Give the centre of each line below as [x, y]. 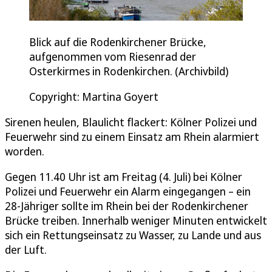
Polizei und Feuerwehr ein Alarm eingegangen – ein [128, 192]
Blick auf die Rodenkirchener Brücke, [118, 42]
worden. [25, 151]
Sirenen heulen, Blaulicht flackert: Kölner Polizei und [131, 122]
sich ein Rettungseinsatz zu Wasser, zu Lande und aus [133, 235]
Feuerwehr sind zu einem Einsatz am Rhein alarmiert [132, 137]
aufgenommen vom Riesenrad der [113, 57]
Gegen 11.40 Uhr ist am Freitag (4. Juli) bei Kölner [124, 177]
